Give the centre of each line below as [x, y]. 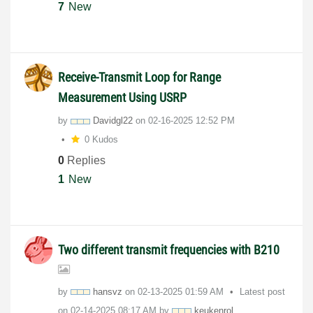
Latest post [262, 291]
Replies [85, 160]
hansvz [108, 291]
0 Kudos [101, 140]
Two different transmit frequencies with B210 [169, 249]
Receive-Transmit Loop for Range [139, 78]
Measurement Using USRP [122, 98]
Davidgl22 [113, 121]
